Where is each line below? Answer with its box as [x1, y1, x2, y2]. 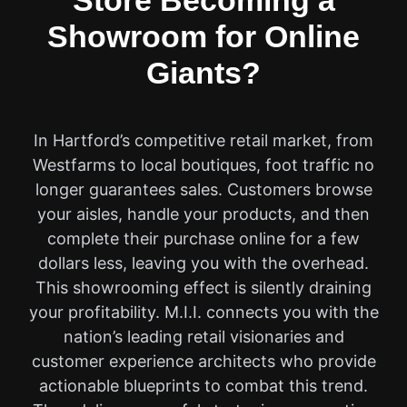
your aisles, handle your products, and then [37, 204, 370, 223]
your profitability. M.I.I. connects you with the [28, 303, 379, 322]
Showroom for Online [47, 19, 360, 54]
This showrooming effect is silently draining [35, 278, 372, 297]
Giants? [146, 55, 261, 90]
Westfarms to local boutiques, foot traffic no [33, 155, 374, 174]
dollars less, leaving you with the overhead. [38, 253, 369, 273]
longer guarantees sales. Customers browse [35, 180, 372, 199]
